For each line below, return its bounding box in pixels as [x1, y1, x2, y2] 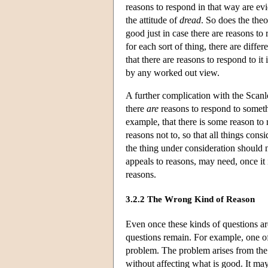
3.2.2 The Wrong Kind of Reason [126, 194, 255, 205]
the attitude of [126, 14, 179, 25]
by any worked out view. [126, 67, 220, 78]
